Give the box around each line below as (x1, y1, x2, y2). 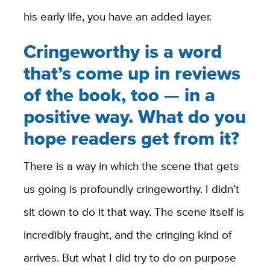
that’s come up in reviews (23, 60, 240, 87)
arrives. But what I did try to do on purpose (23, 249, 236, 266)
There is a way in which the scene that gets (23, 157, 239, 175)
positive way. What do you (23, 103, 246, 131)
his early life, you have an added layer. (23, 7, 212, 25)
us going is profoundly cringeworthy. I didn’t (23, 180, 239, 198)
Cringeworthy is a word (23, 38, 222, 66)
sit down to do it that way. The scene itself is (23, 203, 244, 221)
